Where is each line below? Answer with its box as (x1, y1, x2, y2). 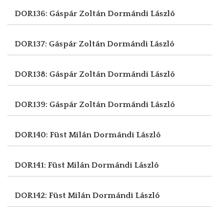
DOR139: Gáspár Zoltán (15, 100, 108, 109)
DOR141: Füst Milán (15, 160, 91, 170)
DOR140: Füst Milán (15, 130, 93, 139)
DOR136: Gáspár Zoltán (15, 9, 108, 18)
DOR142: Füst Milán (15, 191, 92, 200)
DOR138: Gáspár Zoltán (15, 69, 108, 79)
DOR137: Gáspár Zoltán (15, 39, 107, 48)
